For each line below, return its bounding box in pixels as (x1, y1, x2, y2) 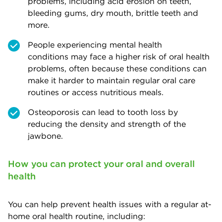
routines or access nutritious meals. (28, 87, 164, 97)
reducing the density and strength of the (28, 118, 186, 129)
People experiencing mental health (28, 39, 162, 50)
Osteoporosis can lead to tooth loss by (28, 107, 178, 117)
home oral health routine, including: (8, 211, 145, 221)
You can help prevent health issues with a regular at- (8, 199, 212, 209)
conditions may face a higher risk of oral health (28, 51, 210, 61)
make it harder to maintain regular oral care (28, 75, 195, 85)
